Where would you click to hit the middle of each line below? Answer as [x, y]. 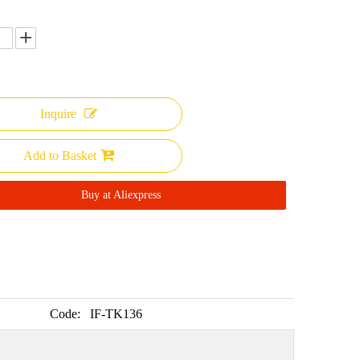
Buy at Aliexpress [121, 195]
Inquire [59, 114]
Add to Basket [60, 155]
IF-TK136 [116, 314]
